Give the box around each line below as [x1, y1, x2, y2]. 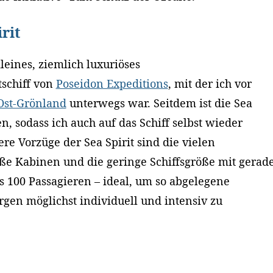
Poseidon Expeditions [55, 76, 168, 91]
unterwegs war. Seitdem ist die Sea [66, 96, 252, 111]
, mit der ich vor [168, 76, 252, 91]
